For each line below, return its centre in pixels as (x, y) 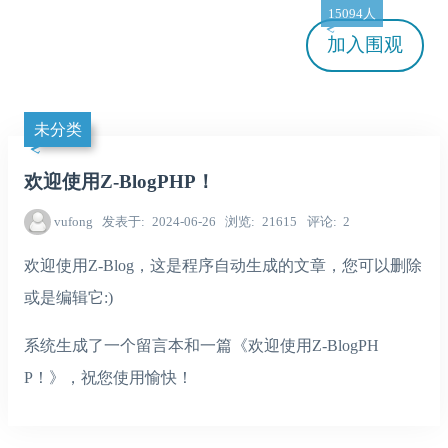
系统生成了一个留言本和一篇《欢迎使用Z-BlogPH (201, 345)
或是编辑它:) (68, 297)
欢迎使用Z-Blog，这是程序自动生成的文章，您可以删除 (223, 265)
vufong (73, 222)
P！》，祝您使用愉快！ (108, 377)
